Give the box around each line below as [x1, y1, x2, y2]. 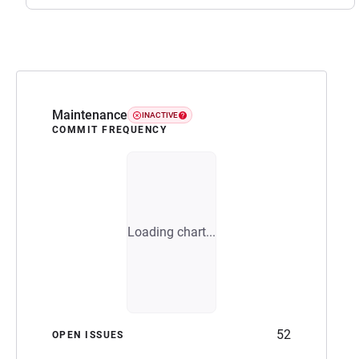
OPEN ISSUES [52, 329, 124, 341]
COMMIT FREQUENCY [52, 123, 167, 135]
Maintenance [52, 107, 127, 123]
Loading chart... [127, 224, 216, 240]
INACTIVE [142, 111, 178, 120]
